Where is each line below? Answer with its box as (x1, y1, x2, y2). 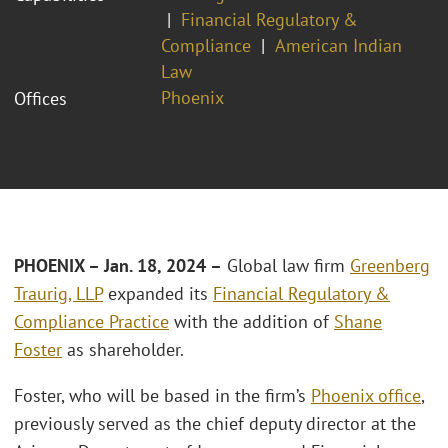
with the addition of (169, 310, 334, 334)
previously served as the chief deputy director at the (14, 411, 416, 435)
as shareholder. (62, 338, 184, 362)
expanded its (103, 282, 213, 306)
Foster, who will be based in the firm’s (14, 383, 311, 407)
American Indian (275, 33, 402, 57)
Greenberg (350, 254, 430, 278)
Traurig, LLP (14, 282, 103, 306)
